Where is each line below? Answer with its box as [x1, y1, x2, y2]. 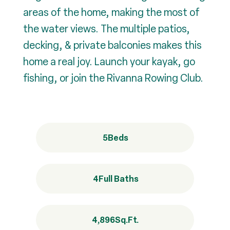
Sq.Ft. [115, 214, 139, 225]
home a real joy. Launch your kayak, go [23, 55, 195, 68]
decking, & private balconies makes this [23, 39, 202, 52]
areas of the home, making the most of [23, 6, 200, 19]
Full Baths [98, 173, 139, 184]
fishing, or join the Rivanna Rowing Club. [23, 71, 203, 85]
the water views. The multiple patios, [23, 22, 190, 35]
